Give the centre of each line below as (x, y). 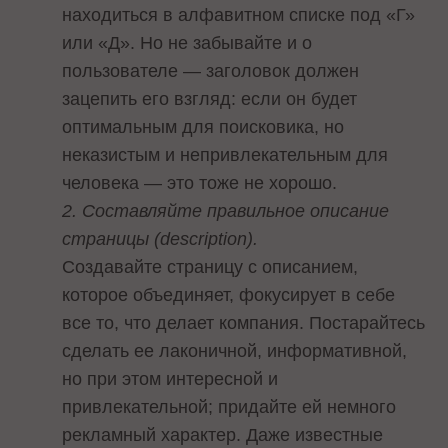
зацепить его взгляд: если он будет (210, 99)
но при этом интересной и (170, 379)
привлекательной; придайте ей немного (229, 407)
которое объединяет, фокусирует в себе (229, 295)
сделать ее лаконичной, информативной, (235, 351)
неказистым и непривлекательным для (225, 155)
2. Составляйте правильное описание (226, 211)
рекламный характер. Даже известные (223, 435)
